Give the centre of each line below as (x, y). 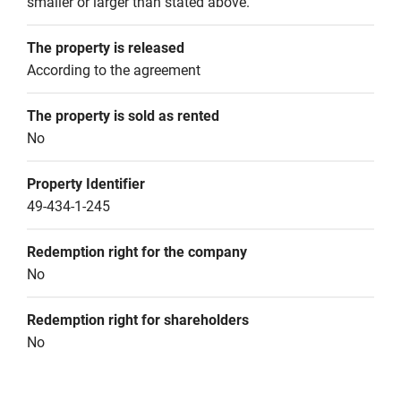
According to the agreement (114, 70)
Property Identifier (86, 184)
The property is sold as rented (123, 116)
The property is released (106, 48)
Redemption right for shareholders (138, 320)
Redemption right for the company (137, 252)
